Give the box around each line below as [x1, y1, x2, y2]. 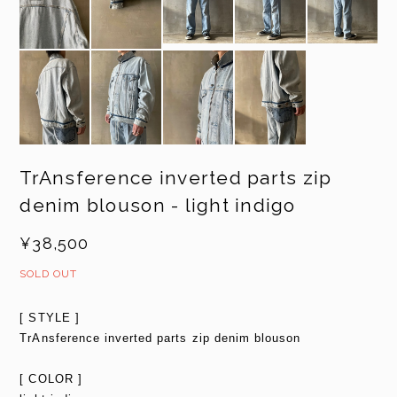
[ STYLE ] [19, 311, 80, 324]
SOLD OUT [19, 268, 78, 280]
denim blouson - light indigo [19, 194, 296, 216]
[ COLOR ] [19, 372, 82, 385]
